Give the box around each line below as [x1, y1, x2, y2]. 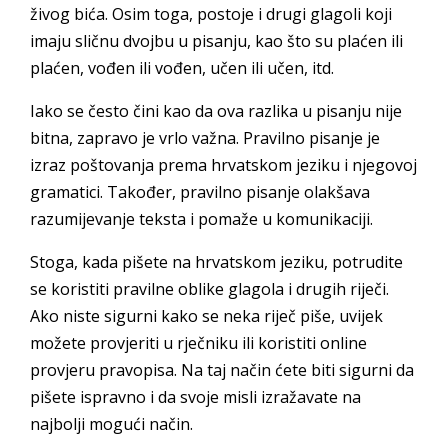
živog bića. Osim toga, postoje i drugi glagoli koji [30, 3, 392, 25]
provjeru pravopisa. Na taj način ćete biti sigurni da [30, 359, 414, 381]
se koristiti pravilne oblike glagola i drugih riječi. [30, 278, 389, 300]
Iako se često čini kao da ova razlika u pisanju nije [30, 100, 402, 122]
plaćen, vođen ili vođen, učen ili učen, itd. [30, 57, 334, 79]
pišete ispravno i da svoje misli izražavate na [30, 386, 361, 408]
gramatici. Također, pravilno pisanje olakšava [30, 181, 370, 203]
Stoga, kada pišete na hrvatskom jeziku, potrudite [30, 251, 403, 273]
